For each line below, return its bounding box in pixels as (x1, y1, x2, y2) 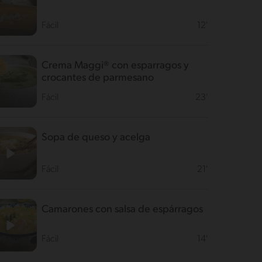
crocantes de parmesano (41, 73, 154, 84)
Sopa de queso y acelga (41, 132, 150, 143)
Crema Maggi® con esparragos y (41, 60, 189, 71)
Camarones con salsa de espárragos (41, 204, 203, 215)
